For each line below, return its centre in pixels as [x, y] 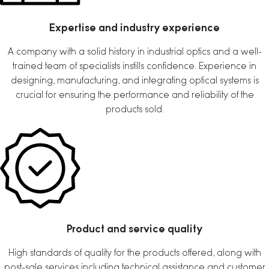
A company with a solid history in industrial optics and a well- [134, 51]
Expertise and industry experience [134, 27]
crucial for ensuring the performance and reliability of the [134, 95]
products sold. [134, 109]
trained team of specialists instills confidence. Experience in [134, 66]
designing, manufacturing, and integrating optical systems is [134, 80]
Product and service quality [134, 228]
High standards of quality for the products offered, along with [134, 252]
